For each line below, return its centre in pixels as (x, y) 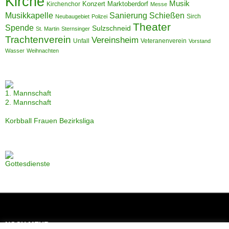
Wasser (15, 50)
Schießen (167, 15)
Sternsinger (76, 28)
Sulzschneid (111, 28)
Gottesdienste (28, 164)
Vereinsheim (115, 40)
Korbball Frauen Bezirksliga (50, 120)
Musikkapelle (29, 15)
